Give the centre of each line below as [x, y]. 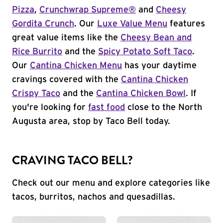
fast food [107, 108]
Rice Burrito [37, 52]
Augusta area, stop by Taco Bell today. [91, 121]
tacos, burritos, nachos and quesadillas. [94, 197]
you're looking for [50, 108]
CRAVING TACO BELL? [72, 160]
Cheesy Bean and [156, 38]
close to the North [164, 108]
